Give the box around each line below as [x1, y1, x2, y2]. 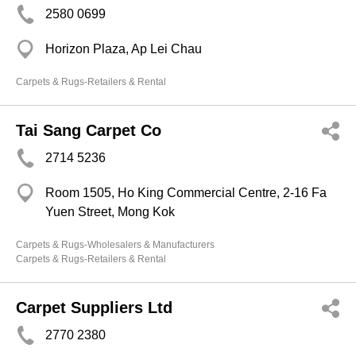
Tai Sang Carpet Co [16, 122, 161, 139]
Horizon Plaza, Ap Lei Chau [45, 42, 202, 56]
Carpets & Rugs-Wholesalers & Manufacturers [16, 239, 215, 250]
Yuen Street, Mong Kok [45, 205, 175, 219]
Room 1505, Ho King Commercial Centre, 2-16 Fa [45, 186, 327, 199]
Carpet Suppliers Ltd [16, 299, 172, 316]
